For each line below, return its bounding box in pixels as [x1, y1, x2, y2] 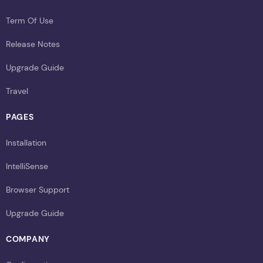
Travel [6, 85, 28, 96]
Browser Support [6, 184, 69, 195]
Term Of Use [6, 15, 53, 26]
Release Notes [6, 38, 60, 49]
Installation [6, 137, 46, 148]
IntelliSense [6, 160, 48, 171]
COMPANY [6, 233, 50, 244]
